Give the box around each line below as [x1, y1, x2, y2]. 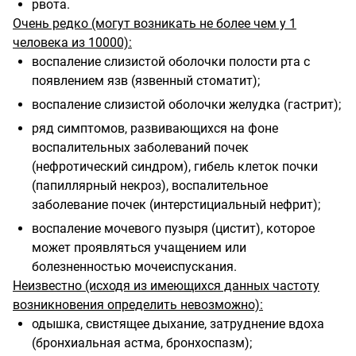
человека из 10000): [13, 34, 132, 50]
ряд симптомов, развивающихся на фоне [32, 120, 278, 136]
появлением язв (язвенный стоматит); [32, 72, 260, 88]
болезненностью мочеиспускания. [32, 258, 237, 274]
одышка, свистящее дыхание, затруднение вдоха [32, 315, 324, 331]
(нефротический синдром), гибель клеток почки [32, 158, 318, 174]
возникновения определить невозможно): [13, 296, 263, 312]
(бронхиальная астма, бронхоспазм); [32, 335, 252, 350]
